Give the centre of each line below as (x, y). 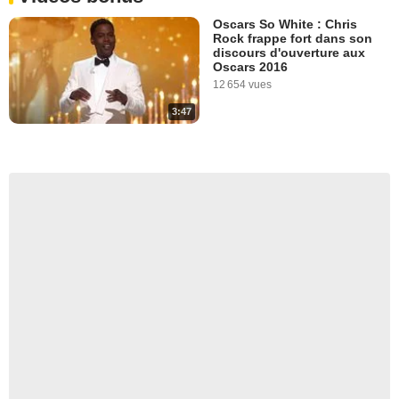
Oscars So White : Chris (285, 24)
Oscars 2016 (250, 66)
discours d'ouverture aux (289, 52)
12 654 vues (242, 84)
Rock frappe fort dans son (293, 38)
